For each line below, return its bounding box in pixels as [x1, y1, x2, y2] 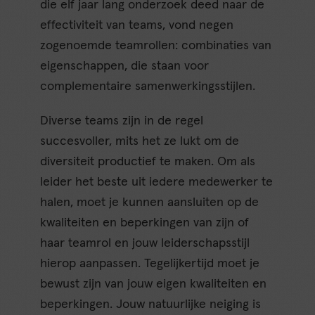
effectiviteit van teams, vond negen [40, 19, 234, 32]
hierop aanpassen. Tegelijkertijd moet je [40, 257, 260, 271]
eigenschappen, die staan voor [40, 60, 210, 73]
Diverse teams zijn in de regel [40, 115, 204, 128]
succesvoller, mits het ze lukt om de [40, 135, 240, 148]
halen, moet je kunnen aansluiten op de [40, 196, 259, 210]
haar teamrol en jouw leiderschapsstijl [40, 237, 250, 250]
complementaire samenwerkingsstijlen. [40, 80, 256, 94]
